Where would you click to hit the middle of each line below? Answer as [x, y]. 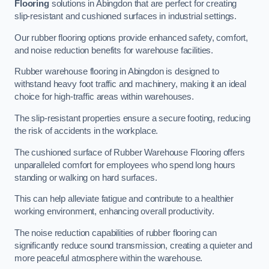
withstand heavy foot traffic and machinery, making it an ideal [130, 84]
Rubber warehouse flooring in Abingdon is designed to [117, 72]
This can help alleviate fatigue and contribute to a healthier [124, 199]
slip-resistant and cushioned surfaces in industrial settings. [126, 17]
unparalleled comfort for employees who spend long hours [125, 165]
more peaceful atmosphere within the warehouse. [109, 258]
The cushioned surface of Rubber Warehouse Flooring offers [130, 152]
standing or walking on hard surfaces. [86, 177]
